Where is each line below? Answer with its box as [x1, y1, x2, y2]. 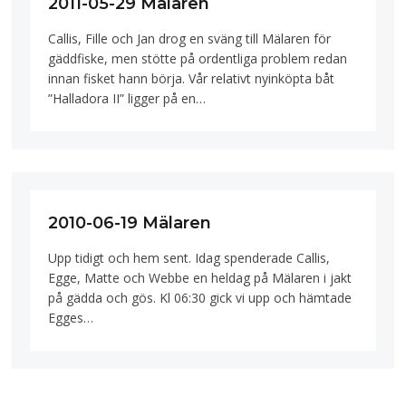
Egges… [48, 308, 94, 326]
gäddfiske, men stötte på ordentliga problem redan [48, 50, 348, 68]
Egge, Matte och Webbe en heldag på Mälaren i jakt [48, 268, 353, 286]
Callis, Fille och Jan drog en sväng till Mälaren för [48, 30, 332, 48]
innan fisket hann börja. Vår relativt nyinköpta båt [48, 70, 335, 88]
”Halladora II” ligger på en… [48, 90, 207, 108]
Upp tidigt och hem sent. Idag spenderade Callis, [48, 248, 331, 266]
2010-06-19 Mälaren [48, 213, 212, 234]
